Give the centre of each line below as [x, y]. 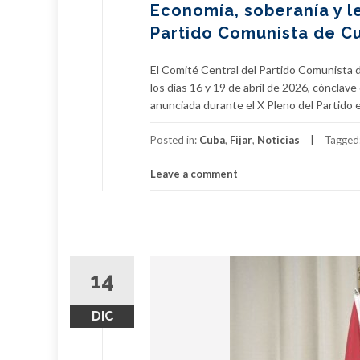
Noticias [278, 140]
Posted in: [175, 140]
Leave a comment [194, 174]
